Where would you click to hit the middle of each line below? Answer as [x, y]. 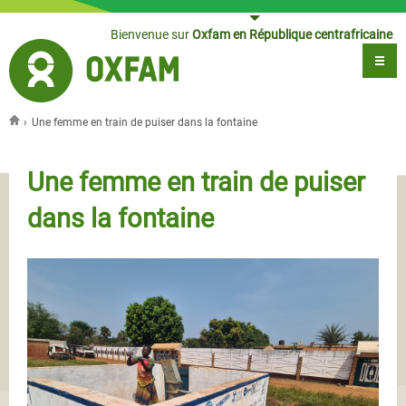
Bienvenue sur [150, 34]
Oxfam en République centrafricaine [291, 34]
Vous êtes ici [53, 139]
